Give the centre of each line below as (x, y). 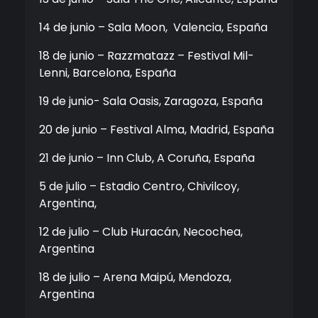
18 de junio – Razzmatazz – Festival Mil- (147, 56)
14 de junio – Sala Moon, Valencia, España (153, 28)
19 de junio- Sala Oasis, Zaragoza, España (151, 102)
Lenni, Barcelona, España (108, 73)
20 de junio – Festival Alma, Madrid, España (157, 130)
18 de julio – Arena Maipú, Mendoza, (135, 278)
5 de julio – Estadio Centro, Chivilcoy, (139, 187)
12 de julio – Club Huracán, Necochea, (141, 232)
